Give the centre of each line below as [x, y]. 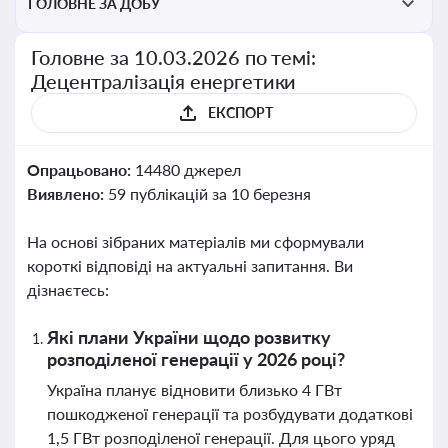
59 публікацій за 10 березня [209, 193]
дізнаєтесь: [68, 289]
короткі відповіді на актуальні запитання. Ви [190, 265]
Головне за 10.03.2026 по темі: [174, 57]
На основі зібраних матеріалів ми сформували [195, 241]
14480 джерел [187, 169]
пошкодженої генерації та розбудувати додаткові [230, 413]
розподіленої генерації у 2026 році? [196, 359]
